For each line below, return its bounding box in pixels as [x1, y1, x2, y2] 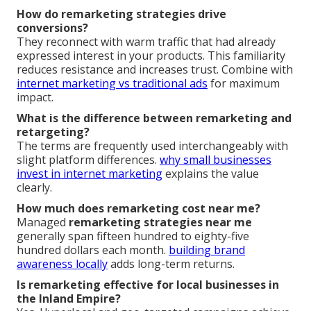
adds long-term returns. [108, 255, 235, 271]
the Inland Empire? [17, 290, 121, 306]
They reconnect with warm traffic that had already [17, 33, 276, 49]
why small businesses [160, 151, 271, 167]
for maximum [208, 75, 280, 91]
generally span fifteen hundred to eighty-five [17, 228, 249, 244]
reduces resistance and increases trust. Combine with [17, 61, 293, 77]
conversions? [17, 19, 88, 35]
